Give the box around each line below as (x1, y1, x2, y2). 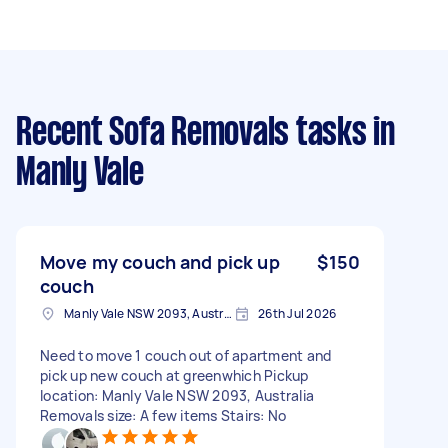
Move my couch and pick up (40, 249, 280, 274)
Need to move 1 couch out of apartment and (40, 345, 332, 365)
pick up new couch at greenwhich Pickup (40, 365, 309, 385)
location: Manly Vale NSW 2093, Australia (40, 385, 314, 405)
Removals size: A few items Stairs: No (40, 405, 287, 425)
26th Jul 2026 (258, 304, 337, 322)
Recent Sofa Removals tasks (16, 115, 367, 152)
